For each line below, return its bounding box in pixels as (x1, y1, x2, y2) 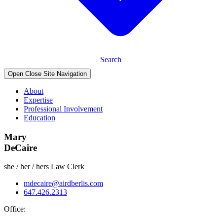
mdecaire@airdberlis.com (24, 179, 103, 188)
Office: (4, 205, 26, 214)
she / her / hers (4, 162, 49, 171)
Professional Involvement (24, 104, 103, 113)
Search (100, 55, 121, 64)
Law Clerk (51, 162, 84, 171)
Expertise (24, 95, 53, 104)
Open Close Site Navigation (8, 70, 87, 77)
